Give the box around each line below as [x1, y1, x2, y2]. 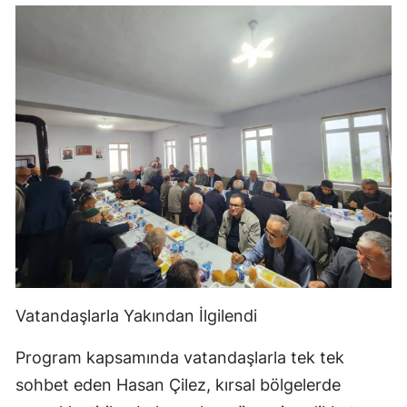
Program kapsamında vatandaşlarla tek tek [15, 347, 344, 367]
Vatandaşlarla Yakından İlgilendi [15, 305, 257, 325]
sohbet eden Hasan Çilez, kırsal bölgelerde [15, 374, 341, 394]
